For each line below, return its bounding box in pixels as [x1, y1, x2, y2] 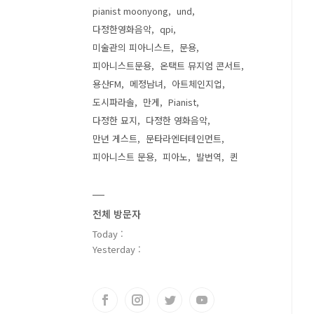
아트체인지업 [172, 77, 222, 90]
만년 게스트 [93, 132, 137, 145]
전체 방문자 [93, 207, 141, 221]
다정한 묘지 [93, 114, 137, 127]
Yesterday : [93, 243, 141, 256]
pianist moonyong [93, 4, 168, 18]
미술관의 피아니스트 [93, 41, 171, 54]
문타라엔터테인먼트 [146, 132, 221, 145]
